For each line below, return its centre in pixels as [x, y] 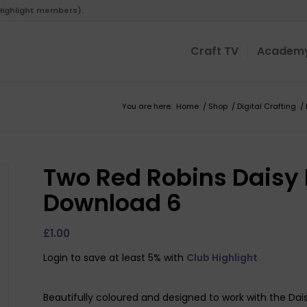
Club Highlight [222, 257]
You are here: [147, 106]
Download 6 [112, 203]
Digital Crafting [267, 106]
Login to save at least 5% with [114, 257]
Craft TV [214, 51]
